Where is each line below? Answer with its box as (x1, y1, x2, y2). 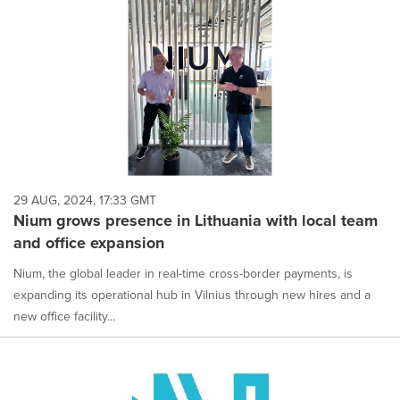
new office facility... (13, 306, 115, 326)
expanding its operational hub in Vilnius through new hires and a (13, 285, 371, 304)
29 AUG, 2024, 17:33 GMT (13, 190, 156, 210)
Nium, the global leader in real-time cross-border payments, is (13, 263, 353, 283)
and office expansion (13, 230, 164, 254)
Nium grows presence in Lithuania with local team (13, 208, 378, 232)
